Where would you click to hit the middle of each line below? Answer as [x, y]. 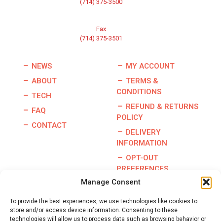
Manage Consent [110, 182]
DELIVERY [142, 132]
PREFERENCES [142, 169]
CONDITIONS [139, 92]
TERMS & [141, 81]
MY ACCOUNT [149, 66]
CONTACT [48, 125]
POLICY [130, 117]
